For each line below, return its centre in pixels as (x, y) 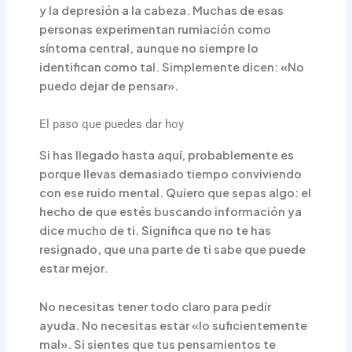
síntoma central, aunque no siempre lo (149, 48)
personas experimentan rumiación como (156, 29)
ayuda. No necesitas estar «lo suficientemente (174, 326)
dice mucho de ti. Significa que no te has (156, 230)
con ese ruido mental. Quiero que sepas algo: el (176, 192)
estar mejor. (74, 268)
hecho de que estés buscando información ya (171, 211)
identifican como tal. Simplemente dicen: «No (172, 66)
